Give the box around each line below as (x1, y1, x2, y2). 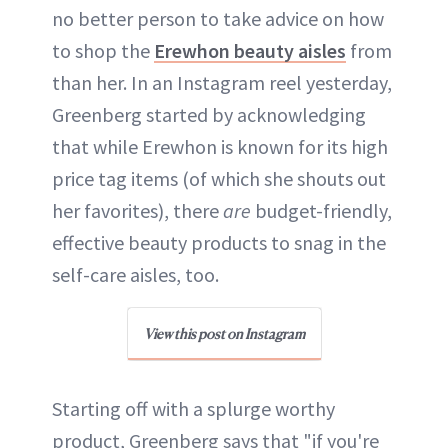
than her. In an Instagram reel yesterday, (52, 69, 392, 95)
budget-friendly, (251, 197, 392, 223)
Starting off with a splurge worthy (52, 395, 335, 421)
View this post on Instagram (143, 324, 305, 342)
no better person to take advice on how (52, 5, 384, 31)
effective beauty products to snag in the (52, 229, 386, 255)
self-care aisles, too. (52, 261, 219, 287)
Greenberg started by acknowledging (52, 101, 366, 127)
